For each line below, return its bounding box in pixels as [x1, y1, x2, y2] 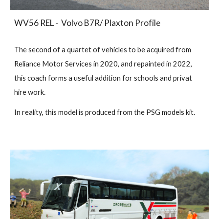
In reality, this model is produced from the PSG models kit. [14, 108, 196, 116]
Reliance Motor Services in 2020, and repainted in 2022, [14, 59, 193, 68]
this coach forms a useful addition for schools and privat [14, 73, 193, 82]
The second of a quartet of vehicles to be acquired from [14, 45, 192, 54]
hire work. [14, 88, 46, 96]
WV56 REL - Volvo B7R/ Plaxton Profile [14, 17, 161, 28]
